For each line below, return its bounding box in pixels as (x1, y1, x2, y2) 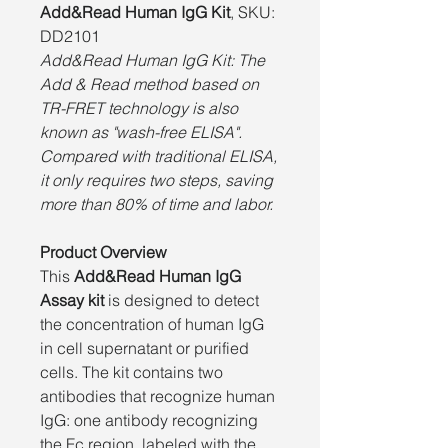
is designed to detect (104, 289, 259, 310)
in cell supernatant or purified (40, 337, 249, 358)
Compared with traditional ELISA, (40, 145, 277, 166)
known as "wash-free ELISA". (40, 121, 242, 142)
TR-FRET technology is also (40, 97, 238, 118)
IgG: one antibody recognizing (40, 409, 258, 430)
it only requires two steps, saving (40, 169, 273, 190)
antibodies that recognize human (40, 385, 275, 406)
